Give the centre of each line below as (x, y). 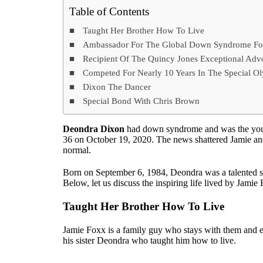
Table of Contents (109, 11)
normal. (77, 150)
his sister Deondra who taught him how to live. (149, 240)
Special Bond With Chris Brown (141, 100)
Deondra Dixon (94, 129)
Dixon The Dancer (117, 86)
